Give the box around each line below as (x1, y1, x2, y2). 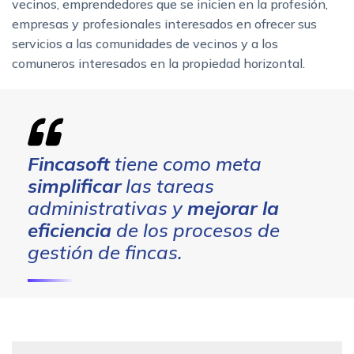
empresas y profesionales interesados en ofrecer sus (12, 15, 317, 32)
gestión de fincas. (28, 239, 187, 264)
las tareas (121, 173, 214, 198)
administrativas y (28, 195, 187, 220)
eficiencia (28, 217, 111, 242)
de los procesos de (111, 217, 280, 242)
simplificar (28, 173, 121, 198)
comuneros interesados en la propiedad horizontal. (12, 55, 308, 71)
